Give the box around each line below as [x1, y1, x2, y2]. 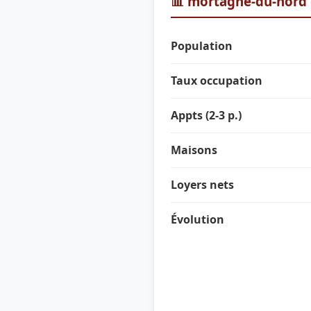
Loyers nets [171, 177, 234, 193]
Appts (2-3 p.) [171, 108, 242, 124]
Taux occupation [171, 73, 262, 89]
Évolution [171, 212, 224, 228]
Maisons [171, 142, 217, 158]
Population [171, 38, 233, 54]
